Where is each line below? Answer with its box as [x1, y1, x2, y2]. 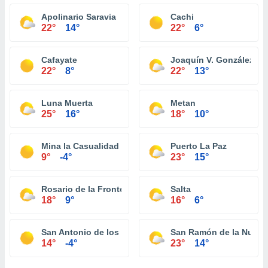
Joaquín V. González [170, 55, 254, 65]
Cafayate [41, 55, 77, 65]
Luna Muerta [41, 98, 93, 108]
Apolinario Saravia [41, 12, 116, 22]
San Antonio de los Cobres [41, 227, 151, 237]
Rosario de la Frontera [41, 184, 132, 194]
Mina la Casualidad [41, 141, 119, 151]
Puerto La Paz [170, 141, 227, 151]
